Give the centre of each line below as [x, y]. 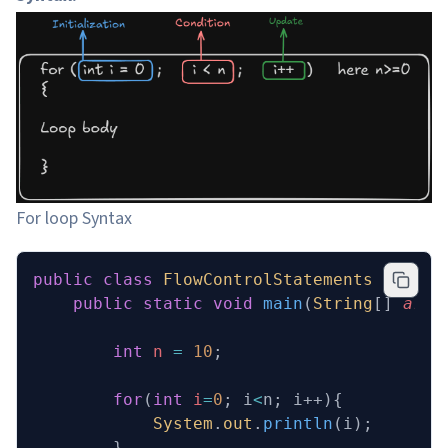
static [168, 303]
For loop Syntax [74, 218]
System [123, 423]
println [298, 423]
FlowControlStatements [263, 279]
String [343, 303]
